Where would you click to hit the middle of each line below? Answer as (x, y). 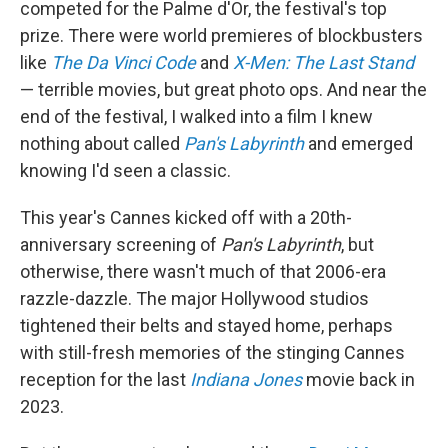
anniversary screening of (120, 245)
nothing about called (102, 144)
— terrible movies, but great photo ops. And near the (223, 90)
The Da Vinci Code (123, 63)
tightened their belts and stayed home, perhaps (206, 326)
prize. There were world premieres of (167, 36)
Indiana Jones (246, 380)
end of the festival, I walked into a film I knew (196, 117)
